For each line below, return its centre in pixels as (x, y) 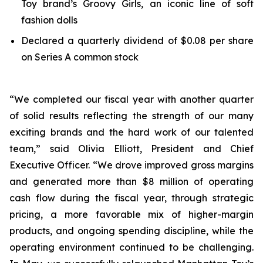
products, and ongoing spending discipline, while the (131, 231)
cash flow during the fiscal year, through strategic (131, 198)
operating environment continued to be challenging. (131, 247)
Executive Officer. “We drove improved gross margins (131, 165)
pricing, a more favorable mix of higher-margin (131, 214)
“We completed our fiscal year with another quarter (131, 99)
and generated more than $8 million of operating (131, 181)
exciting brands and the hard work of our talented (131, 132)
